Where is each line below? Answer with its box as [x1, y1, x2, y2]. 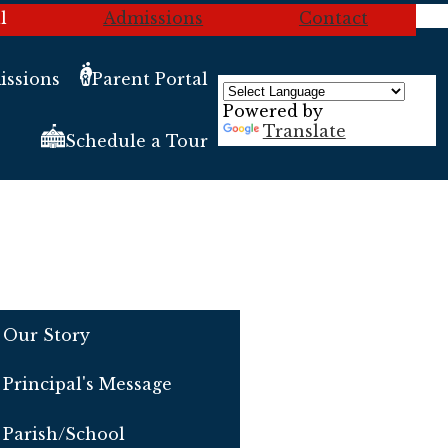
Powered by [222, 100, 323, 121]
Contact [298, 8, 368, 28]
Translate [262, 120, 346, 141]
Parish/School [2, 423, 125, 444]
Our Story [2, 324, 90, 345]
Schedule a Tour [64, 131, 208, 152]
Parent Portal [91, 68, 208, 89]
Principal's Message [2, 374, 172, 395]
